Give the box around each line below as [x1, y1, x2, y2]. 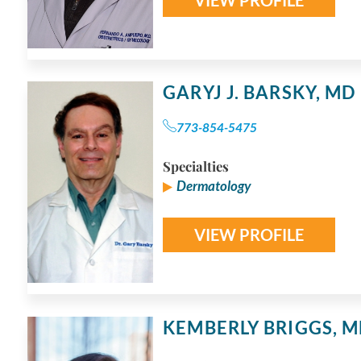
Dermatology [176, 178, 251, 195]
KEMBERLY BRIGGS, [163, 316, 342, 338]
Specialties [163, 157, 230, 176]
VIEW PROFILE [194, 225, 305, 245]
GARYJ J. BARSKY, [163, 81, 326, 104]
